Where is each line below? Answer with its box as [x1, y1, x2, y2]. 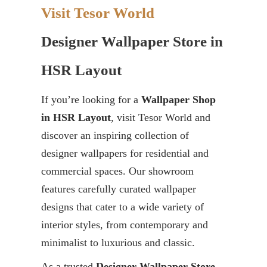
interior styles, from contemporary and [41, 219, 208, 231]
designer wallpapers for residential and [41, 147, 209, 160]
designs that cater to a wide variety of [41, 201, 204, 213]
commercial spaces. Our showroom [41, 165, 194, 178]
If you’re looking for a [41, 94, 141, 106]
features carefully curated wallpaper [41, 183, 196, 195]
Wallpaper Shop [141, 94, 216, 106]
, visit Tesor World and [111, 111, 210, 124]
